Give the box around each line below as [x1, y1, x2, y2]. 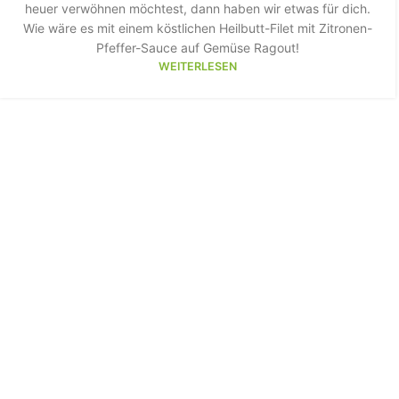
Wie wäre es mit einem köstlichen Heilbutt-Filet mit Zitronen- [23, 20, 373, 36]
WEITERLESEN [159, 60, 238, 73]
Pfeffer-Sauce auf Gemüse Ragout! [96, 40, 300, 55]
